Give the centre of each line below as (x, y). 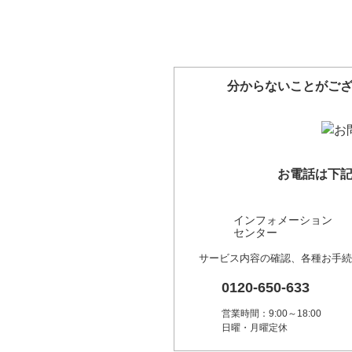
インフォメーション (283, 220)
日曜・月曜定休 (255, 328)
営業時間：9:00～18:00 (271, 313)
